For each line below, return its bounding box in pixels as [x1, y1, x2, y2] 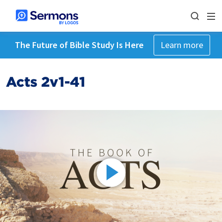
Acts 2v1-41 [6, 73, 85, 90]
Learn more [160, 39, 203, 51]
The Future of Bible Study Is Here [14, 39, 144, 51]
